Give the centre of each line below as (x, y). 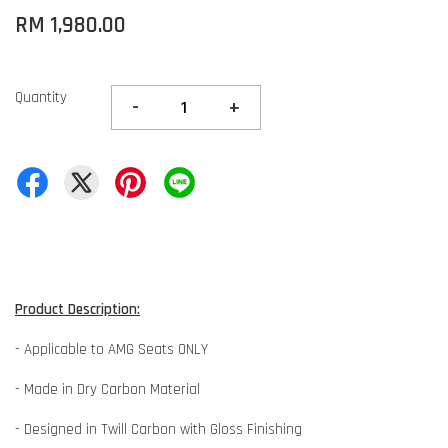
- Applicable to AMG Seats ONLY (111, 349)
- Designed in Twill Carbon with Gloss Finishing (158, 429)
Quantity (41, 97)
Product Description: (77, 309)
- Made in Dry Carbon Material (107, 389)
